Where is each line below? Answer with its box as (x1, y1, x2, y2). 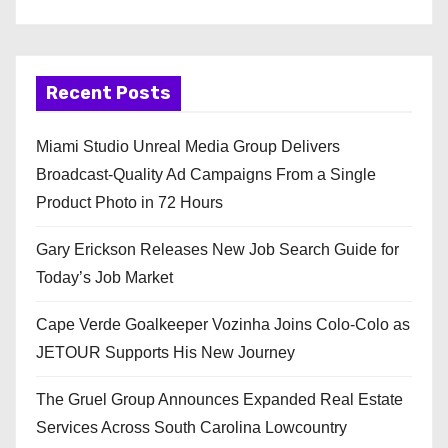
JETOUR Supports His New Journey (36, 344, 295, 362)
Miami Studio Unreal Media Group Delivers (36, 138, 340, 156)
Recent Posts (46, 82, 171, 105)
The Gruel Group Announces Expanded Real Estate (36, 391, 403, 409)
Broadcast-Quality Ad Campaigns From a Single (36, 166, 376, 184)
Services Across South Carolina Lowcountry (36, 419, 347, 437)
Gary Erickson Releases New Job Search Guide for (36, 241, 399, 259)
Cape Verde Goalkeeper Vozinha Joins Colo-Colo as (36, 316, 410, 334)
